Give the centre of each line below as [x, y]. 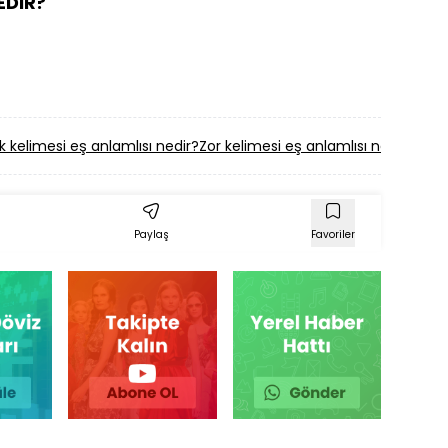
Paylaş [151, 234]
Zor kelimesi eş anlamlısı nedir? [306, 145]
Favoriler [333, 234]
